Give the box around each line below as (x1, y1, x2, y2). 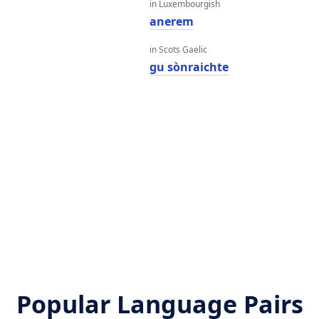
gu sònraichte (149, 59, 229, 75)
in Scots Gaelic (149, 43, 207, 56)
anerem (149, 14, 194, 29)
